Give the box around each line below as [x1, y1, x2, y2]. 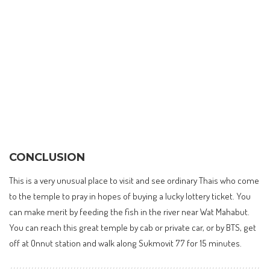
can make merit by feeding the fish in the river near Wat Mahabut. [9, 205, 250, 218]
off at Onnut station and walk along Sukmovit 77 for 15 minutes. [9, 236, 242, 249]
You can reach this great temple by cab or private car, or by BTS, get [9, 221, 256, 233]
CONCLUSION [9, 150, 85, 163]
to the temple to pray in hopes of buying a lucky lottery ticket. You [9, 189, 251, 202]
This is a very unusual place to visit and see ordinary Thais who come [9, 174, 259, 186]
